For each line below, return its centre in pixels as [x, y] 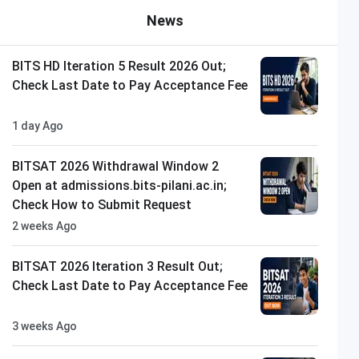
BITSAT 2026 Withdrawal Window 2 [116, 166]
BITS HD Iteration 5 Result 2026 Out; [119, 66]
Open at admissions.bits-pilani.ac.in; [120, 185]
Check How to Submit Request [102, 204]
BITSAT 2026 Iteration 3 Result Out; [118, 266]
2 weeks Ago [45, 226]
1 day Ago [38, 125]
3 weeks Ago [45, 326]
